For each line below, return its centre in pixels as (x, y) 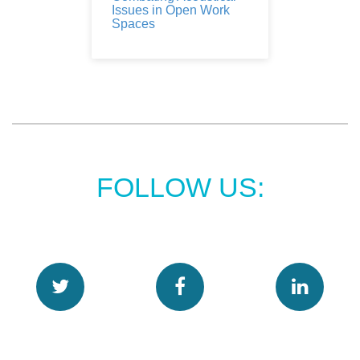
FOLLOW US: (180, 187)
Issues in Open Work (171, 10)
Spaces (133, 23)
